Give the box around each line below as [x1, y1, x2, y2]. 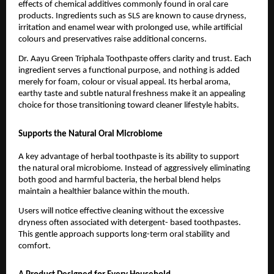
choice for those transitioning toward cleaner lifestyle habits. [18, 101, 239, 111]
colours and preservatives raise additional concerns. [18, 35, 207, 45]
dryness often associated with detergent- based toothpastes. [18, 218, 241, 228]
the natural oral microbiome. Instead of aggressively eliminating [18, 164, 250, 174]
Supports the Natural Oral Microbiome [18, 129, 163, 139]
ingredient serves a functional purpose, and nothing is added [18, 66, 240, 76]
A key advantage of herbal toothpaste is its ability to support [18, 152, 239, 162]
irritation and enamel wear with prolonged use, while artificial [18, 23, 242, 33]
